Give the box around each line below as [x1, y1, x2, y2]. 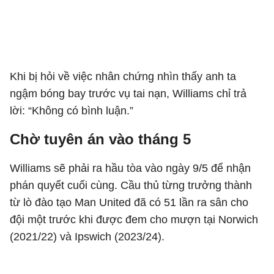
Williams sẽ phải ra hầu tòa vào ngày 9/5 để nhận [10, 162, 251, 174]
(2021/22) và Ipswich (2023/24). [10, 231, 165, 243]
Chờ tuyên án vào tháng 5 [10, 131, 191, 147]
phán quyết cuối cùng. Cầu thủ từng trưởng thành [10, 179, 252, 191]
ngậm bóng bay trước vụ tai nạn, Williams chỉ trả [10, 87, 246, 100]
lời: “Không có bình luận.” [10, 105, 133, 117]
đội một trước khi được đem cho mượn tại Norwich [10, 213, 258, 226]
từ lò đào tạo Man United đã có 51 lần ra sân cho [10, 196, 248, 209]
